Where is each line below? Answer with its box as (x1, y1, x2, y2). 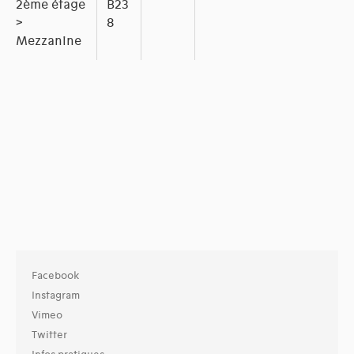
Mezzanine (16, 33, 81, 50)
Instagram (32, 289, 80, 303)
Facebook (32, 269, 80, 283)
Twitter (32, 329, 67, 342)
